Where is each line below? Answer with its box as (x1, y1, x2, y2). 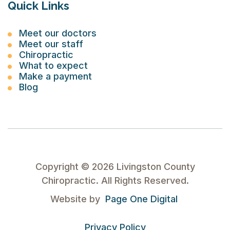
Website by (50, 194, 103, 204)
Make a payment (19, 71, 92, 82)
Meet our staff (19, 39, 83, 49)
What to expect (19, 60, 88, 71)
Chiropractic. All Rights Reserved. (41, 175, 189, 186)
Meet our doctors (19, 28, 97, 39)
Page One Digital (105, 194, 178, 204)
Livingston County (113, 161, 195, 172)
